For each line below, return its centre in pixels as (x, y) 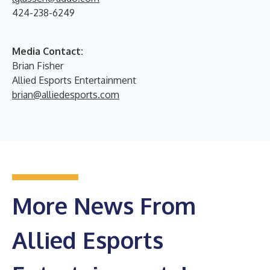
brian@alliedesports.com (66, 94)
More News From (104, 205)
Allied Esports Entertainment (74, 80)
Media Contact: (48, 51)
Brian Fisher (38, 65)
